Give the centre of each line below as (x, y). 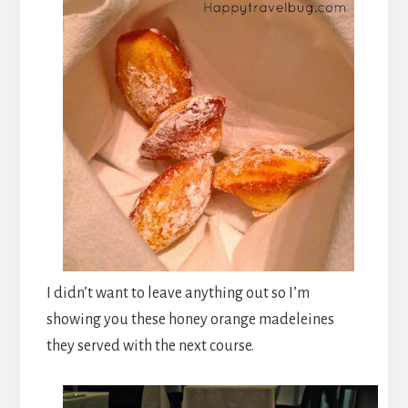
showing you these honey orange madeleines (190, 320)
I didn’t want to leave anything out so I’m (178, 294)
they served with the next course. (150, 347)
